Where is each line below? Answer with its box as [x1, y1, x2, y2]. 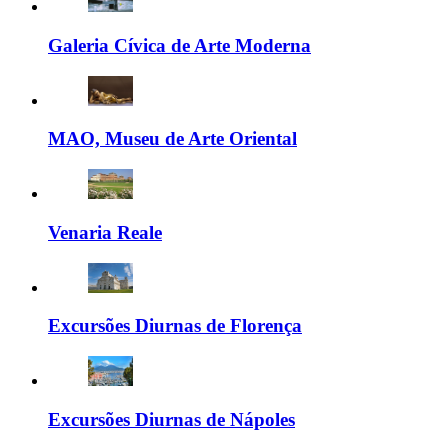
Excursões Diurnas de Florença [48, 315, 302, 337]
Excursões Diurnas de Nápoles [48, 408, 295, 430]
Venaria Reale [48, 221, 162, 243]
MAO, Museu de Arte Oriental [48, 128, 297, 150]
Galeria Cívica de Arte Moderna [48, 34, 311, 56]
